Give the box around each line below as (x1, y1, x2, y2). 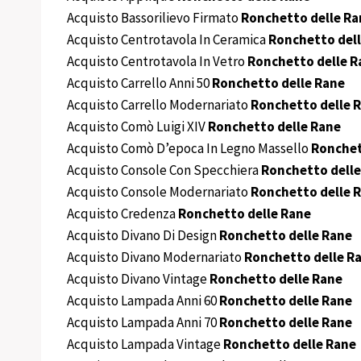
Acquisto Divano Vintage (67, 270, 210, 288)
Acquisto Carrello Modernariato (67, 96, 251, 114)
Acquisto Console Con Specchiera (67, 161, 261, 180)
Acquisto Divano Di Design (67, 226, 219, 245)
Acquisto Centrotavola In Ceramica (67, 31, 268, 49)
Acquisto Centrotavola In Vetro (67, 52, 247, 71)
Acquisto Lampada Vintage (67, 335, 223, 354)
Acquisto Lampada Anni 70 (67, 313, 219, 332)
